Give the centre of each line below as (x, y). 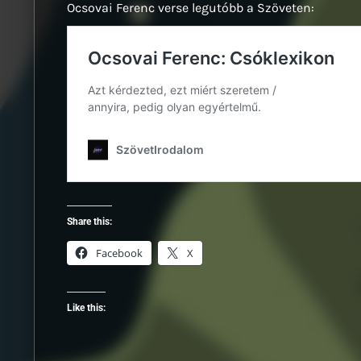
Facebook (119, 253)
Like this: (86, 308)
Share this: (89, 222)
